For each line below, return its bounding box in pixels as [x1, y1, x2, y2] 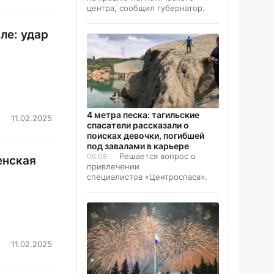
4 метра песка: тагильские [87, 109, 199, 120]
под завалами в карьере [87, 141, 189, 152]
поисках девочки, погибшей [87, 130, 204, 141]
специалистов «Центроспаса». [87, 172, 207, 182]
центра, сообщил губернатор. [87, 3, 205, 13]
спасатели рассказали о [87, 120, 189, 131]
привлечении [87, 161, 139, 172]
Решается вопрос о [119, 151, 196, 161]
